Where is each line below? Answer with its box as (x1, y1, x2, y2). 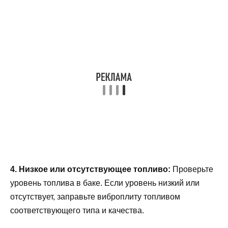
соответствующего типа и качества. (10, 206, 144, 215)
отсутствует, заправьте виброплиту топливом (10, 192, 180, 202)
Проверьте (170, 165, 213, 174)
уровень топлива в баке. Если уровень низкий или (10, 179, 199, 188)
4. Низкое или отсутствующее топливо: (10, 165, 170, 174)
